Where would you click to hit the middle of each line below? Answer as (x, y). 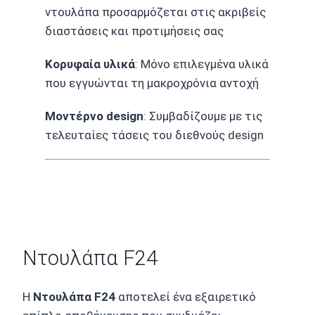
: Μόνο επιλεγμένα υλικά (202, 64)
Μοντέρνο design (94, 116)
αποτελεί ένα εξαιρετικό (186, 297)
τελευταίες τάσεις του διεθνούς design (154, 135)
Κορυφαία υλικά (90, 64)
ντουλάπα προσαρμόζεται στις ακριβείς (155, 12)
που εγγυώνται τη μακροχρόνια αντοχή (152, 83)
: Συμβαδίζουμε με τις (203, 116)
